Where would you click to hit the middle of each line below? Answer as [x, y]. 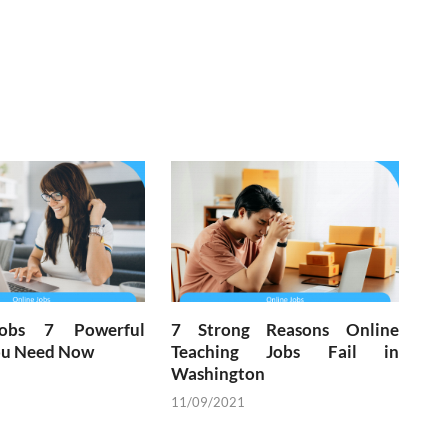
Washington [218, 373]
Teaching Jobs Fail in [285, 351]
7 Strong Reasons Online [285, 329]
